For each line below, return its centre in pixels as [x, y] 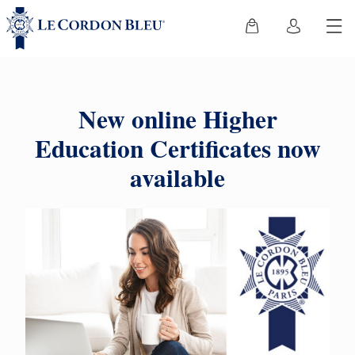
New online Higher [177, 119]
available [177, 177]
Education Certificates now [177, 148]
